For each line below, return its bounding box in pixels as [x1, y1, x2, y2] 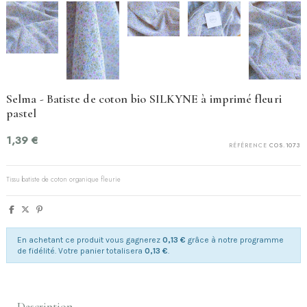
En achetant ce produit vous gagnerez [17, 235, 162, 245]
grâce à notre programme [186, 235, 284, 245]
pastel [6, 106, 37, 121]
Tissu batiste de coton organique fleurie [6, 174, 121, 185]
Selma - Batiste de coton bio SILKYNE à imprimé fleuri [6, 91, 282, 107]
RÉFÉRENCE [228, 141, 267, 150]
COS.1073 [269, 141, 301, 150]
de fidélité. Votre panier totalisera [17, 246, 145, 256]
